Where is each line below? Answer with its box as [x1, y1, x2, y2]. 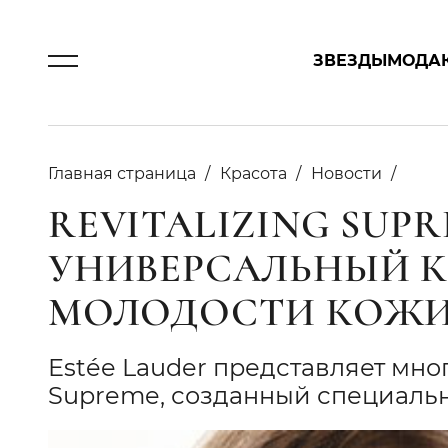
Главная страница [48, 164, 196, 183]
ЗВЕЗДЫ [313, 51, 388, 70]
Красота [220, 164, 287, 183]
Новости [311, 164, 382, 183]
